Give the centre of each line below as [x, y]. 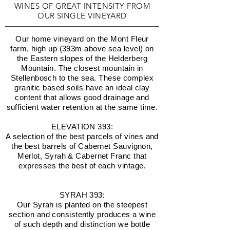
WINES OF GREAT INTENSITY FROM [82, 6]
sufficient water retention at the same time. [82, 107]
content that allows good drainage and [82, 97]
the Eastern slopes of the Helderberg [82, 58]
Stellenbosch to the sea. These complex [82, 78]
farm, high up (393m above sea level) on [82, 49]
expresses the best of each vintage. [82, 166]
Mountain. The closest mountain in [82, 68]
